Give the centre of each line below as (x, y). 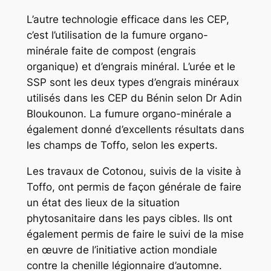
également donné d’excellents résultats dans (135, 130)
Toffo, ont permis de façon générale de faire (134, 187)
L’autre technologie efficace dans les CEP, (128, 20)
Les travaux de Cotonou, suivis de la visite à (134, 171)
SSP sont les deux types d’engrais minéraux (132, 83)
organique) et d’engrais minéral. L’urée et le (131, 67)
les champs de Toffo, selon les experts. (122, 145)
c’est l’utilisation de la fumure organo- (117, 35)
